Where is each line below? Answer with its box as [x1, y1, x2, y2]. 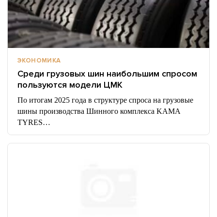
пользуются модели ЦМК [17, 79, 123, 90]
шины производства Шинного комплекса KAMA [17, 107, 180, 115]
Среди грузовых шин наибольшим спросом [17, 68, 197, 79]
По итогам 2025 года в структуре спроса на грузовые [17, 96, 193, 104]
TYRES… [17, 118, 50, 126]
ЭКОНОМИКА [17, 57, 61, 64]
